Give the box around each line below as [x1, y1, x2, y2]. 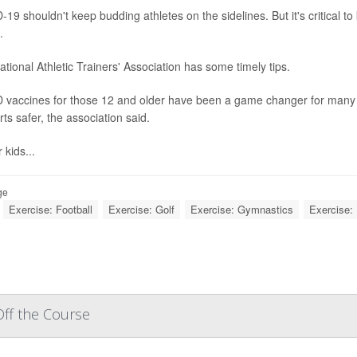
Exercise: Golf [108, 202, 175, 218]
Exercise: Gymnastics [190, 202, 293, 218]
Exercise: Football [9, 202, 92, 218]
